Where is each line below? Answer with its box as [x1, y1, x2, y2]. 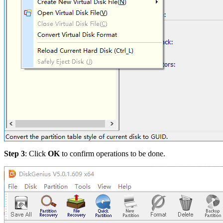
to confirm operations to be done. [60, 149, 165, 158]
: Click [25, 149, 48, 158]
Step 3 [4, 149, 25, 158]
